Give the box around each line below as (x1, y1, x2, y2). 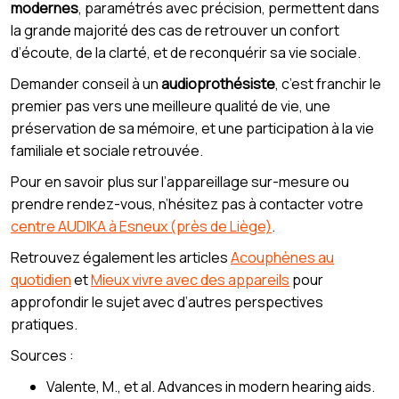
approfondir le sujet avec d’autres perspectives (11, 292, 323, 313)
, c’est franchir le (275, 74, 381, 94)
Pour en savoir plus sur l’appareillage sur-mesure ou (11, 172, 349, 192)
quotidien (11, 270, 71, 290)
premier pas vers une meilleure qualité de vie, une (11, 96, 330, 117)
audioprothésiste (161, 74, 275, 94)
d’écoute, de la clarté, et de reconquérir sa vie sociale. (11, 43, 361, 63)
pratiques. (11, 314, 77, 335)
